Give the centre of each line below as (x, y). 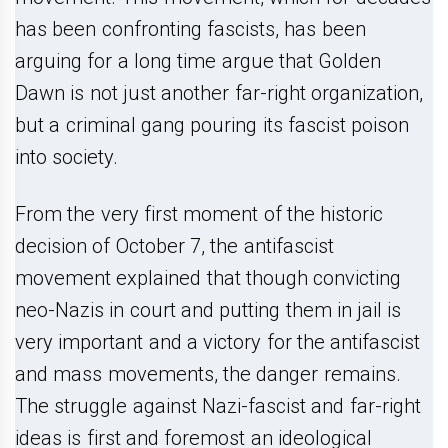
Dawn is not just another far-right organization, (219, 93)
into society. (67, 157)
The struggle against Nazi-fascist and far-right (218, 406)
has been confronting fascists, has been (190, 29)
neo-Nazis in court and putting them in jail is (208, 310)
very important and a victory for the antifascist (218, 342)
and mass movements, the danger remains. (208, 374)
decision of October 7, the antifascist (174, 246)
